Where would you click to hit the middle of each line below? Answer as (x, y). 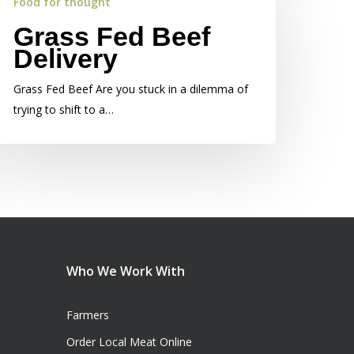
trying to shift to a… (64, 109)
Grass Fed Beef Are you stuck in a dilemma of (131, 89)
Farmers (88, 315)
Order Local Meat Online (130, 342)
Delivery (66, 58)
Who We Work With (126, 271)
